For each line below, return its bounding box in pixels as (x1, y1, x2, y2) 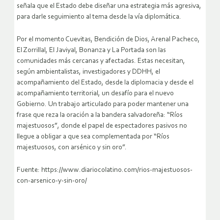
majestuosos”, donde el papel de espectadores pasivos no (17, 122, 187, 130)
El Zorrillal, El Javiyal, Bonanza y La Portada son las (17, 46, 166, 54)
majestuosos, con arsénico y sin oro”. (17, 143, 127, 151)
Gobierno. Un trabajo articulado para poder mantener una (17, 100, 189, 108)
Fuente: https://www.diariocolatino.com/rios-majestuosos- (17, 166, 192, 174)
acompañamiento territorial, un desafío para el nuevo (17, 89, 174, 97)
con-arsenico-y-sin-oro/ (17, 177, 87, 185)
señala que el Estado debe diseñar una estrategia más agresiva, (17, 2, 201, 10)
